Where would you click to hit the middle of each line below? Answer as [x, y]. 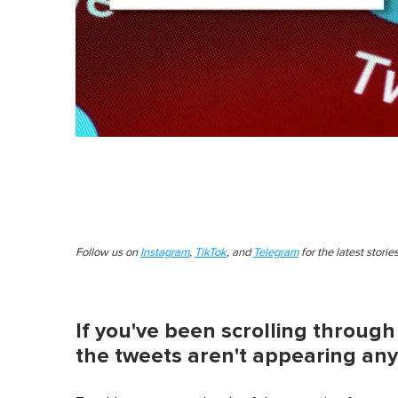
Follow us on [108, 252]
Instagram [165, 252]
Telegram [276, 252]
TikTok [211, 252]
